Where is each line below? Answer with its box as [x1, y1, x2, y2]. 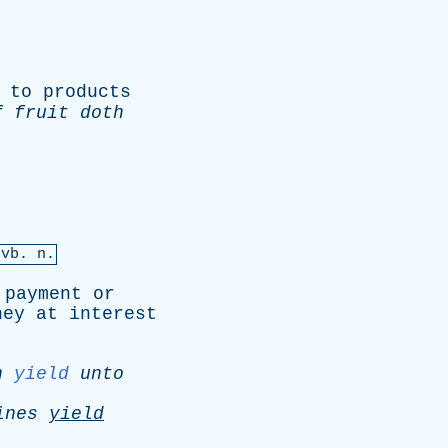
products [43, 82, 131, 102]
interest [69, 304, 157, 324]
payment [5, 284, 82, 304]
